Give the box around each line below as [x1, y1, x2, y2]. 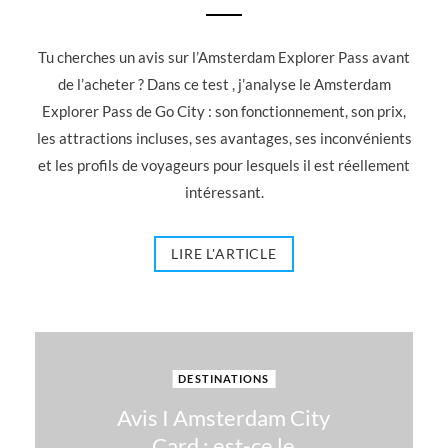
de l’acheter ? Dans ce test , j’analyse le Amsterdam [57, 75, 391, 93]
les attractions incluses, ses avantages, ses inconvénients [36, 129, 412, 147]
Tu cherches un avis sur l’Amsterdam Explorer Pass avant [38, 48, 410, 66]
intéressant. [184, 183, 264, 201]
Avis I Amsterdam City [117, 404, 331, 431]
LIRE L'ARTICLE [171, 245, 277, 262]
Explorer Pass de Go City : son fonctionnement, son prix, [42, 102, 406, 120]
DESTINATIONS [178, 372, 270, 385]
